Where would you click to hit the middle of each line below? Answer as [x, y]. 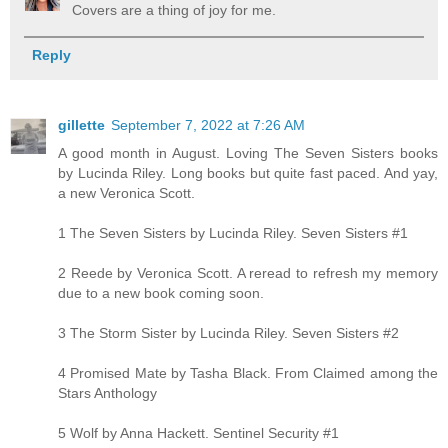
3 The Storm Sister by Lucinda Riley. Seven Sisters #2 [228, 333]
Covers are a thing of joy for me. [174, 10]
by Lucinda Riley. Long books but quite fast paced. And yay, [248, 173]
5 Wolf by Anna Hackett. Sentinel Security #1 [198, 433]
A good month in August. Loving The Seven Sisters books [248, 153]
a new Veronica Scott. [126, 193]
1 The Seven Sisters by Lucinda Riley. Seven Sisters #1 [233, 233]
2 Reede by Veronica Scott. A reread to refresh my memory [248, 273]
